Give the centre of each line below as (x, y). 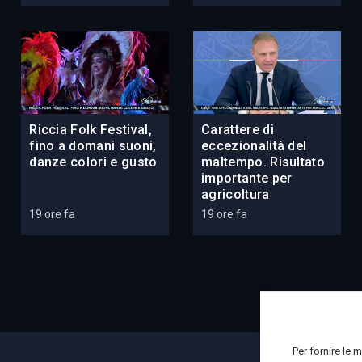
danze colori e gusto (93, 162)
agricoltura (235, 195)
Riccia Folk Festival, (90, 130)
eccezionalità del (254, 146)
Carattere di (237, 130)
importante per (246, 179)
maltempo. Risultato (263, 162)
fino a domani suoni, (93, 146)
